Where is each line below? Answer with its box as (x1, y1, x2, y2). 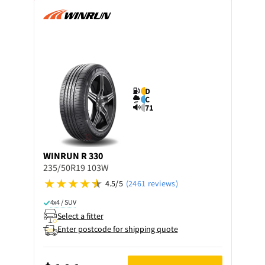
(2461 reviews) (125, 178, 178, 189)
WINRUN (43, 150, 79, 161)
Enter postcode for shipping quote (57, 224, 178, 234)
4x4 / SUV (50, 198, 76, 206)
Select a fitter (57, 210, 104, 221)
